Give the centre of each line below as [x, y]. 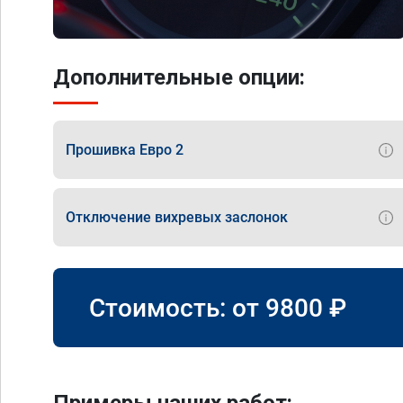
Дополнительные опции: [179, 77]
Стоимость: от [177, 308]
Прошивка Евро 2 [125, 149]
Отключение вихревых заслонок [177, 217]
